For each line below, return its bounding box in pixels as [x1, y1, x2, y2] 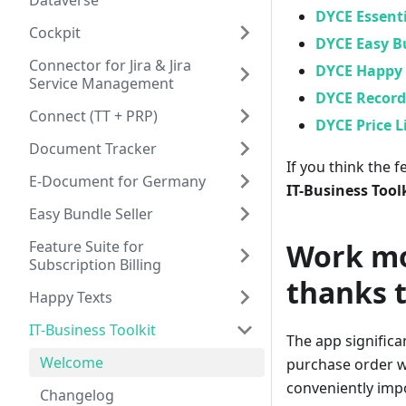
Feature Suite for [29, 237, 144, 256]
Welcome [40, 353, 103, 372]
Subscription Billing [29, 255, 161, 275]
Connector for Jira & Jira [29, 55, 191, 75]
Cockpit [29, 23, 81, 43]
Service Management [29, 73, 174, 93]
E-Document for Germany [29, 171, 206, 191]
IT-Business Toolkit [29, 320, 156, 340]
